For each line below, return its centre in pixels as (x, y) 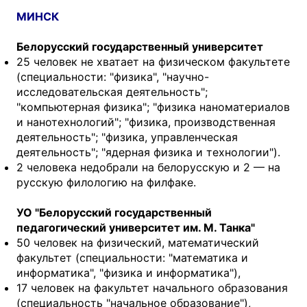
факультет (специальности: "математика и (132, 257)
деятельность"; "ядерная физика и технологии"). (148, 152)
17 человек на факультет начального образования (152, 287)
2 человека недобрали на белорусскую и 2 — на (148, 167)
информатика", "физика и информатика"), (128, 272)
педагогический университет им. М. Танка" (136, 227)
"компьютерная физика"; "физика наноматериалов (153, 107)
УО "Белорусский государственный (114, 212)
